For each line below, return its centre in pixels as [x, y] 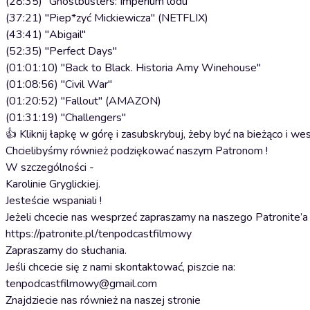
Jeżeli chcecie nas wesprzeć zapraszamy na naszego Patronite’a [157, 217]
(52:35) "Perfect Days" [61, 51]
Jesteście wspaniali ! [54, 201]
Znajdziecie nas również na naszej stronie [103, 300]
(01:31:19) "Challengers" [66, 118]
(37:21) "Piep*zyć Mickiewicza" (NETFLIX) [107, 18]
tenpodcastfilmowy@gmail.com [81, 284]
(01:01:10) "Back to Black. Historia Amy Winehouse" [133, 68]
